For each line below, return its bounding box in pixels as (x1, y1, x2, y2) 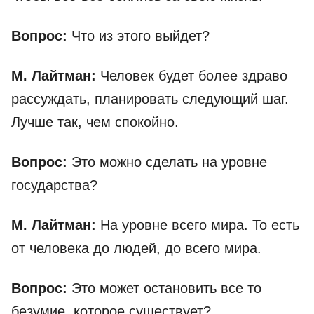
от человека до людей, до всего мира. (11, 240, 261, 257)
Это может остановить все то (67, 280, 261, 296)
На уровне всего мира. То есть (100, 217, 299, 233)
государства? (11, 177, 97, 193)
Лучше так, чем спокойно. (11, 114, 179, 130)
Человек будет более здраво (100, 68, 287, 84)
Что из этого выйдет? (71, 28, 210, 44)
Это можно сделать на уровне (71, 154, 267, 170)
